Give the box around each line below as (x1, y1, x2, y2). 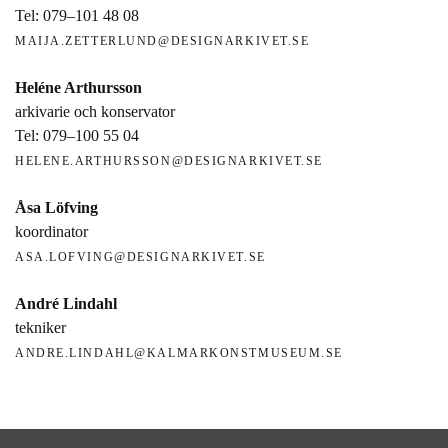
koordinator (15, 222, 88, 240)
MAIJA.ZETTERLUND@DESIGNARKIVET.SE (15, 33, 310, 48)
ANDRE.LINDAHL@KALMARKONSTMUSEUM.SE (15, 345, 344, 360)
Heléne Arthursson (15, 78, 142, 96)
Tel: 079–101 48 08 (15, 6, 139, 24)
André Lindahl (15, 294, 117, 312)
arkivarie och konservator (15, 102, 175, 120)
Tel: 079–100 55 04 (15, 126, 139, 144)
